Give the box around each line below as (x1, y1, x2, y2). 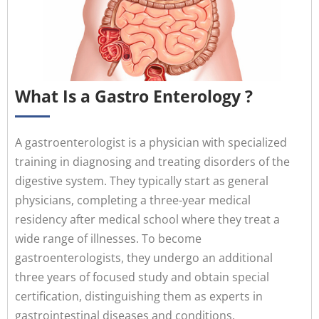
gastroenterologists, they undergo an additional (15, 250, 273, 266)
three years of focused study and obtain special (15, 269, 269, 286)
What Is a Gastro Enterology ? (15, 85, 253, 108)
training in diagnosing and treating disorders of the (15, 154, 290, 170)
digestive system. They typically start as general (15, 173, 268, 189)
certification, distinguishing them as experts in (15, 288, 263, 305)
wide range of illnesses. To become (15, 231, 202, 247)
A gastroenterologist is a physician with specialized (15, 135, 287, 151)
